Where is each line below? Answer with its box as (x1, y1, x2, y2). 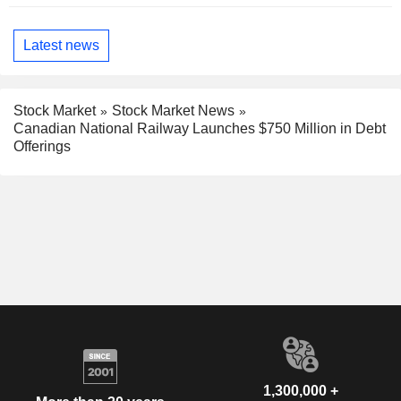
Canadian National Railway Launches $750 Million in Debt (13, 121, 386, 137)
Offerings (13, 139, 71, 155)
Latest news (23, 37, 99, 53)
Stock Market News (112, 102, 235, 118)
